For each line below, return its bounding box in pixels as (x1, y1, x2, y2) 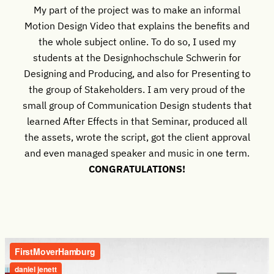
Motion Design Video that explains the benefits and (24, 18, 250, 32)
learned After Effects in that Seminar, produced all (27, 114, 247, 127)
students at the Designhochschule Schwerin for (33, 50, 241, 64)
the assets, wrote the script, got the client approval (24, 130, 250, 143)
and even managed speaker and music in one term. (24, 146, 250, 159)
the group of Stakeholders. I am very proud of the (29, 82, 245, 95)
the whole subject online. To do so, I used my (38, 34, 236, 48)
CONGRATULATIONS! (89, 161, 185, 175)
